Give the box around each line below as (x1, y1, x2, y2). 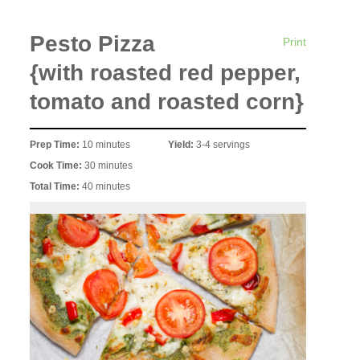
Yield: (168, 138, 196, 150)
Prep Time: (30, 138, 83, 150)
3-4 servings (196, 138, 250, 150)
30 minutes (84, 159, 133, 171)
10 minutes (82, 138, 131, 150)
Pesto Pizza (30, 31, 156, 57)
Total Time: (30, 180, 83, 192)
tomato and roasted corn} (30, 89, 305, 115)
